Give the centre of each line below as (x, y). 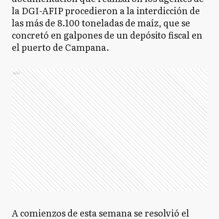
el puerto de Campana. (60, 47)
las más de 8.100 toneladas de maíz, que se (101, 23)
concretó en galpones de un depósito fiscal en (107, 35)
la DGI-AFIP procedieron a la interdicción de (106, 11)
